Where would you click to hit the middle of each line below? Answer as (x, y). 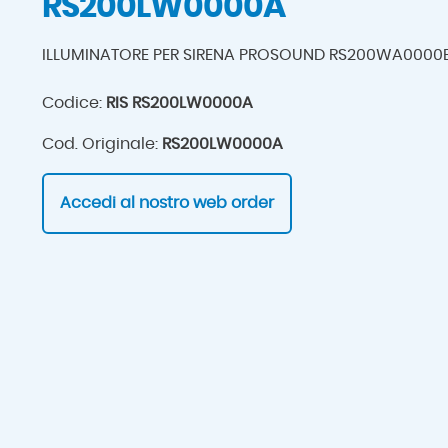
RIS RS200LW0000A (179, 102)
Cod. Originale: (101, 143)
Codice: (73, 102)
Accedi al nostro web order (166, 202)
